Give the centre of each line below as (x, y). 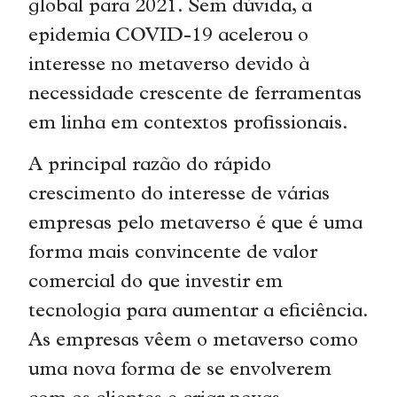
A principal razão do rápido (150, 167)
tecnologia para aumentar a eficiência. (198, 313)
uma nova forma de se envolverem (180, 371)
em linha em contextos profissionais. (191, 124)
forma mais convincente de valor (173, 254)
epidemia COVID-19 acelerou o (169, 36)
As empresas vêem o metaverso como (194, 342)
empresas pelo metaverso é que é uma (196, 225)
